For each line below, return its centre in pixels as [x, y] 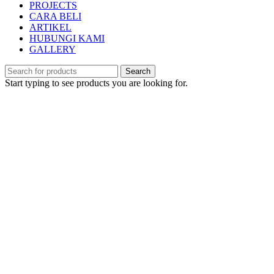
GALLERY [53, 49]
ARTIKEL [50, 27]
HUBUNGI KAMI [67, 38]
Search [138, 71]
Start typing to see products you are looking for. [96, 83]
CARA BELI [55, 16]
